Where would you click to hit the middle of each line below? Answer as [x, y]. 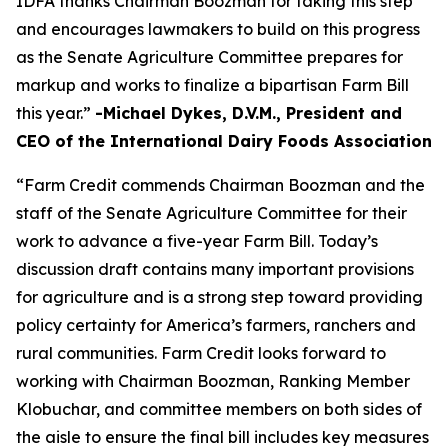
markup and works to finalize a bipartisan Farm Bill [212, 85]
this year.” [55, 113]
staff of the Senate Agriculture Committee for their [211, 213]
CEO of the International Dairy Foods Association [224, 141]
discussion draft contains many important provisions [215, 269]
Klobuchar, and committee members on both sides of [219, 409]
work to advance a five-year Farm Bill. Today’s [197, 241]
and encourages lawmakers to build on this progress [218, 29]
